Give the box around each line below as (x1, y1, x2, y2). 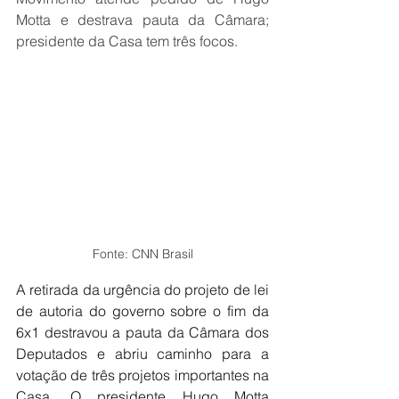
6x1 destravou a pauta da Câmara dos (16, 322, 269, 341)
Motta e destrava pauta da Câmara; (16, 11, 269, 28)
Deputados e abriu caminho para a (16, 344, 269, 362)
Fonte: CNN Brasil (92, 245, 193, 262)
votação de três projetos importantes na (16, 365, 269, 384)
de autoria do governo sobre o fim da (16, 301, 269, 320)
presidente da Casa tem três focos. (16, 32, 238, 50)
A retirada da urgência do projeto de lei (16, 280, 269, 298)
